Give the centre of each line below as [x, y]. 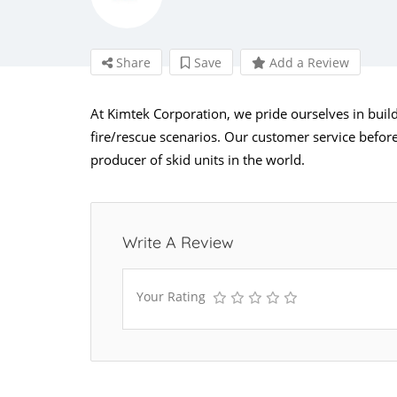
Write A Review [178, 242]
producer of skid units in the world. [198, 159]
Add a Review [307, 62]
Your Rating [171, 296]
